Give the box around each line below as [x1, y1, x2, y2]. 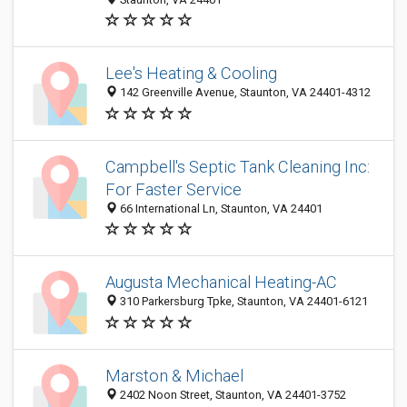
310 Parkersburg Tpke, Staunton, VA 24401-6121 [117, 294, 368, 309]
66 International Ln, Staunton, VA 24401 [117, 202, 323, 215]
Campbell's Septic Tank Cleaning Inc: [105, 157, 370, 176]
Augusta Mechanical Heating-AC [105, 273, 337, 293]
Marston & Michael [105, 366, 243, 386]
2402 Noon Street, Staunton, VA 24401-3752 [117, 388, 346, 402]
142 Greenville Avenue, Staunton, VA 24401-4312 [117, 85, 371, 100]
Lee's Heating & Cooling [105, 64, 277, 84]
